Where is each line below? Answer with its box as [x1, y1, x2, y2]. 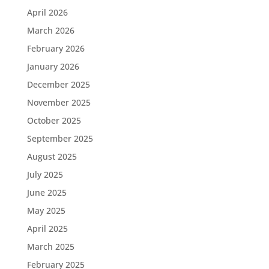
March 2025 [26, 241, 74, 252]
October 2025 [26, 115, 81, 126]
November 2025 [26, 97, 91, 108]
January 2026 [26, 61, 79, 72]
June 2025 [26, 187, 67, 198]
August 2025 [26, 151, 77, 162]
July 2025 [26, 169, 63, 180]
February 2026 [26, 43, 85, 54]
